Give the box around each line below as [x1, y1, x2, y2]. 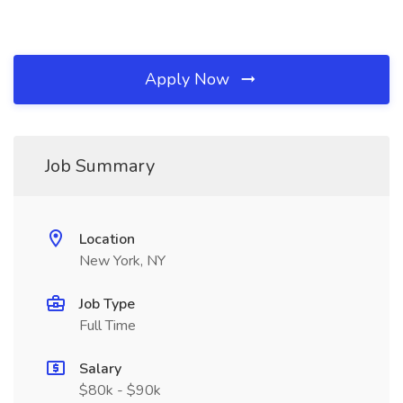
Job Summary [45, 154, 155, 178]
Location [79, 229, 135, 249]
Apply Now [145, 68, 234, 90]
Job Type [79, 294, 135, 314]
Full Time [79, 316, 136, 336]
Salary [79, 359, 121, 379]
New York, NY [79, 251, 166, 271]
